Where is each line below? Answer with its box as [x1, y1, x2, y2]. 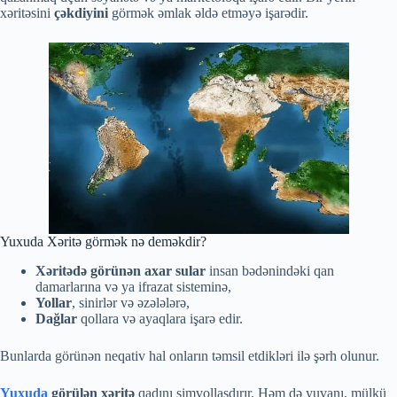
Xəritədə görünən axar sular [35, 262, 206, 278]
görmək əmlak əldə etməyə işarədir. [112, 4, 308, 20]
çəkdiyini [54, 4, 112, 20]
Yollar [35, 294, 72, 310]
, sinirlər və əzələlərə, [72, 294, 190, 310]
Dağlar [35, 310, 81, 326]
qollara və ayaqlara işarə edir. [81, 310, 243, 326]
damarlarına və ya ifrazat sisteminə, [35, 278, 231, 294]
